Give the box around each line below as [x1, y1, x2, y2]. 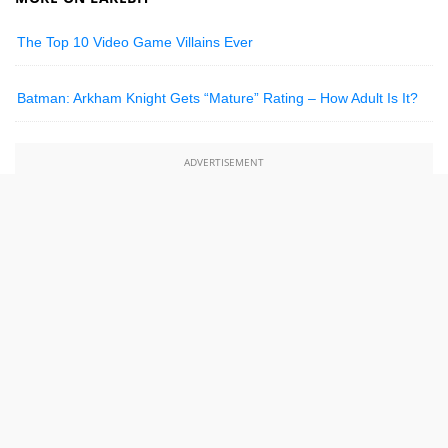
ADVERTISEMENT [184, 155, 264, 170]
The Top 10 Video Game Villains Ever [17, 34, 254, 51]
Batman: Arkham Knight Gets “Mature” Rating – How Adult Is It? [17, 90, 419, 107]
